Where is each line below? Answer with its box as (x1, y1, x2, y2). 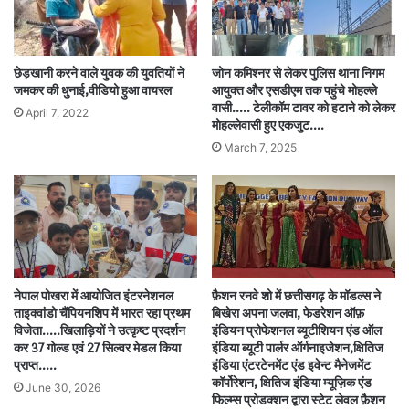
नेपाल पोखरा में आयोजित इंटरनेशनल (14, 289, 173, 304)
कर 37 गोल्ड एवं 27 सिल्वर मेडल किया (14, 341, 181, 356)
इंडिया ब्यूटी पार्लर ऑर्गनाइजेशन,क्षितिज (212, 341, 383, 356)
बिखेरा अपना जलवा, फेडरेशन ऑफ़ (212, 307, 364, 321)
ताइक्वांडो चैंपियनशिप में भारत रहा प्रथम (14, 307, 190, 321)
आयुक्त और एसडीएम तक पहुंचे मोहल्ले (212, 83, 377, 98)
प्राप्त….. (14, 359, 57, 373)
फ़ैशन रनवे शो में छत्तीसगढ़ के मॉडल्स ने (212, 289, 381, 304)
